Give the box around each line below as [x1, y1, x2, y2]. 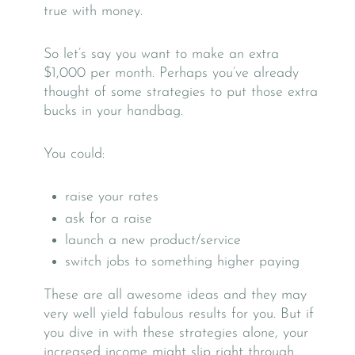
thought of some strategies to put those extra [44, 85, 318, 101]
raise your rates [65, 189, 158, 205]
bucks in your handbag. [44, 104, 183, 120]
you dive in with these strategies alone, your [44, 325, 308, 341]
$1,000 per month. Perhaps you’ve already [44, 66, 299, 82]
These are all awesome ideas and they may [44, 287, 307, 303]
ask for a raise [65, 211, 152, 227]
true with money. [44, 4, 143, 20]
